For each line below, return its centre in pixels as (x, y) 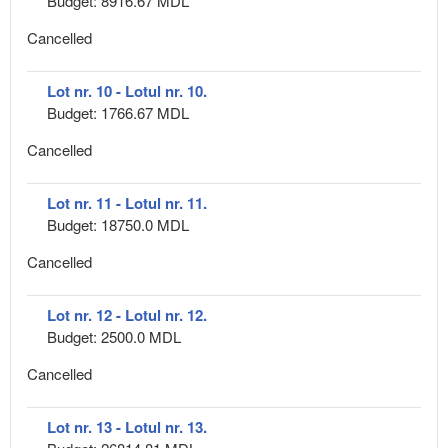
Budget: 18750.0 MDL (118, 224)
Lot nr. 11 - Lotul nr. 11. (127, 202)
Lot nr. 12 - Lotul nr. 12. (127, 314)
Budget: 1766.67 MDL (118, 112)
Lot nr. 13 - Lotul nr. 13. (127, 426)
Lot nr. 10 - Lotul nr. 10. (127, 90)
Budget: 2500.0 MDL (114, 336)
